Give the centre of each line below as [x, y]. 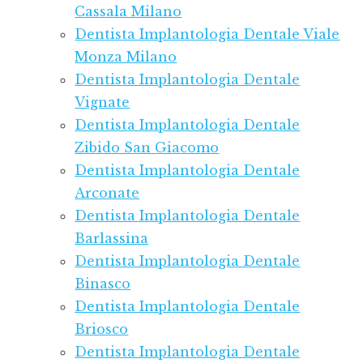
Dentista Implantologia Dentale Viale [207, 34]
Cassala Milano [128, 12]
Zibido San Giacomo [147, 148]
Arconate [107, 193]
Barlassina [112, 239]
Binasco [103, 284]
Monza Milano [126, 57]
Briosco [102, 329]
